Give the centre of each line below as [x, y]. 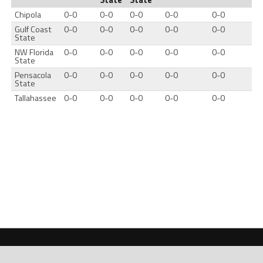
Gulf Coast [33, 29]
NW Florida [34, 52]
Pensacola [33, 75]
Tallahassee [36, 98]
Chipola [28, 14]
